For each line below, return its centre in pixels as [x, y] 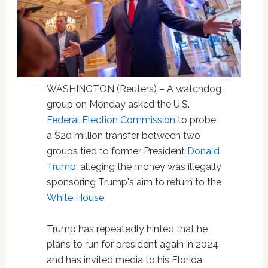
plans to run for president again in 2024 [132, 245]
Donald [203, 151]
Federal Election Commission [111, 120]
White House [75, 198]
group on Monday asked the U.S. [118, 105]
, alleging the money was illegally [148, 167]
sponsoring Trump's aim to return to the [134, 182]
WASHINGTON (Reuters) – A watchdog [134, 89]
